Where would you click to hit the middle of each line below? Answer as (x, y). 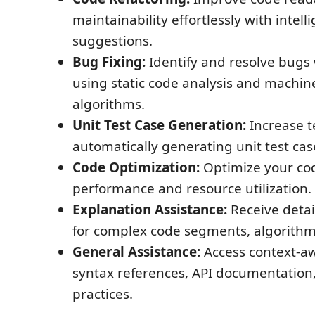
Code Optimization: (136, 167)
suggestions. (112, 41)
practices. (103, 294)
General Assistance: (136, 252)
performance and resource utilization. (192, 188)
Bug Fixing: (109, 62)
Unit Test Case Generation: (159, 125)
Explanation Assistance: (150, 210)
